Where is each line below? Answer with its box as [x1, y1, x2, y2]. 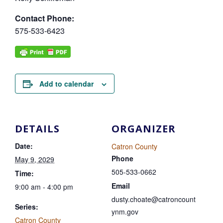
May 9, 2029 [15, 154, 54, 164]
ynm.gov [111, 206, 138, 217]
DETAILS [15, 121, 60, 135]
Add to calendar [39, 78, 94, 89]
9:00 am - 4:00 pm [15, 181, 73, 192]
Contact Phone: [15, 12, 74, 24]
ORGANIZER [111, 121, 176, 135]
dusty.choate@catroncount [111, 194, 196, 204]
